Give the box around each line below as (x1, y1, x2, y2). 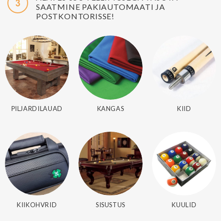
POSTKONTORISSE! (36, 11, 115, 21)
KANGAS (97, 104, 124, 112)
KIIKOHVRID (16, 200, 57, 209)
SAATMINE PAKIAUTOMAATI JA (36, 2, 166, 11)
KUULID (172, 200, 197, 209)
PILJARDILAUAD (11, 104, 63, 112)
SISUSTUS (95, 200, 126, 209)
